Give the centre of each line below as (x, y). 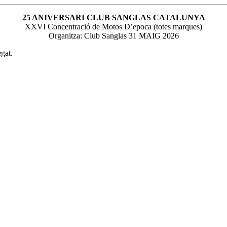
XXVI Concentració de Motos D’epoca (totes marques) (113, 26)
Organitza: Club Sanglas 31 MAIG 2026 (113, 35)
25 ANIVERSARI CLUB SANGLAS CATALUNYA (113, 17)
